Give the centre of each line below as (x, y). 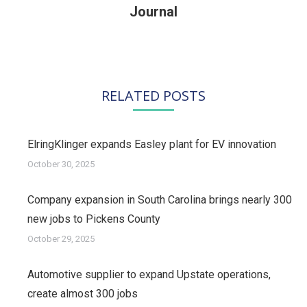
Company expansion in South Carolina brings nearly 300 (160, 200)
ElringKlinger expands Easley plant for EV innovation (152, 145)
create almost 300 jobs (83, 294)
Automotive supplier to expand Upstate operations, (149, 275)
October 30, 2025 (61, 164)
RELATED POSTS (153, 96)
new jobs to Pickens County (94, 219)
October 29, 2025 (61, 239)
